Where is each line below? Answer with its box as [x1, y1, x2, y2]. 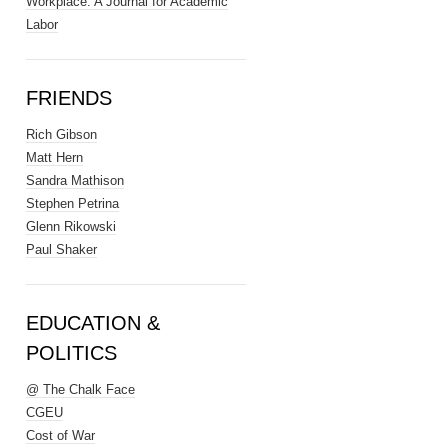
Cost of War [26, 428, 95, 443]
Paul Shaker [26, 242, 97, 257]
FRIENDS [26, 87, 112, 109]
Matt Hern [26, 150, 83, 165]
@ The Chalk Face [26, 382, 135, 397]
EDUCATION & [26, 312, 160, 334]
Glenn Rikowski [26, 219, 116, 234]
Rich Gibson [26, 127, 97, 142]
